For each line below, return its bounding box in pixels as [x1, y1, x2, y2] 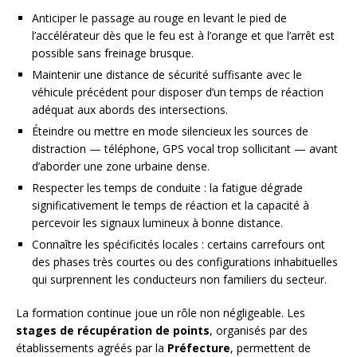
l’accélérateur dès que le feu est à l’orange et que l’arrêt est [32, 28, 335, 44]
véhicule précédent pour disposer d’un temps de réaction [32, 84, 324, 100]
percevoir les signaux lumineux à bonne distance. [32, 215, 283, 231]
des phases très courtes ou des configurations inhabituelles [32, 254, 338, 270]
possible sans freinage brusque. [32, 45, 194, 61]
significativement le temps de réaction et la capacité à [32, 198, 309, 214]
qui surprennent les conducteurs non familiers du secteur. [32, 272, 327, 288]
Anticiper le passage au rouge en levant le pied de [32, 10, 287, 26]
